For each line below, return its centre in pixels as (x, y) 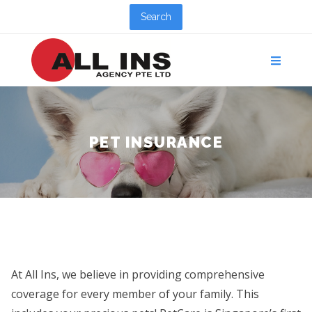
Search (156, 16)
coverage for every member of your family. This (135, 294)
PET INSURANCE (156, 142)
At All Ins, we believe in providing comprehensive (138, 274)
